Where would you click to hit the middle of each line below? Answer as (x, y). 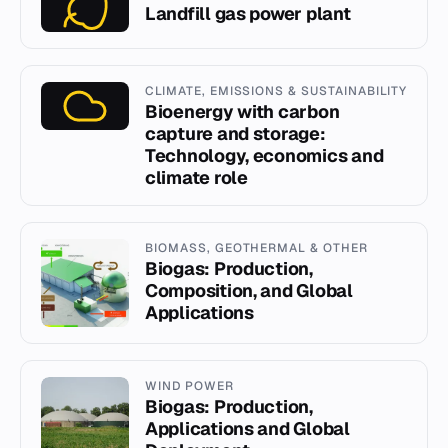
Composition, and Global (249, 290)
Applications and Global (247, 428)
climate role (196, 177)
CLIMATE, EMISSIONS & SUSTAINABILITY (276, 90)
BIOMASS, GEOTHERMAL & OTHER (256, 247)
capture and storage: (235, 133)
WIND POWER (189, 385)
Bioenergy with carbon (242, 111)
